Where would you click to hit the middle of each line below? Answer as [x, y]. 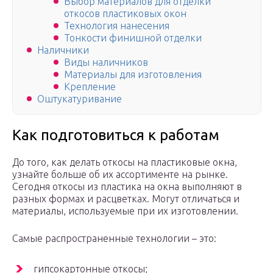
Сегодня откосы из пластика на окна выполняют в [127, 187]
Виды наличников [106, 62]
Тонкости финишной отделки [133, 38]
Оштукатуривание [80, 99]
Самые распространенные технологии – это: [114, 239]
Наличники [63, 50]
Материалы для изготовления [133, 75]
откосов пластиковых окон [125, 14]
